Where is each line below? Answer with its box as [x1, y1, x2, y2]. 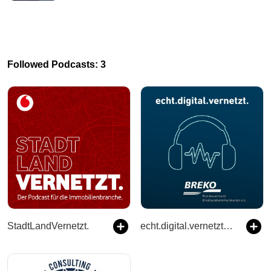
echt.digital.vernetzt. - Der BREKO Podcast [223, 221, 233, 231]
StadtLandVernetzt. [7, 221, 89, 231]
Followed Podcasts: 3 [7, 59, 106, 70]
